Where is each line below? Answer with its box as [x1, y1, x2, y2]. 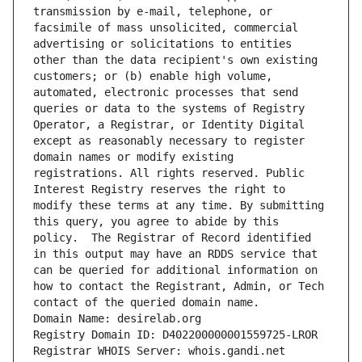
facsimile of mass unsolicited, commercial [33, 21, 298, 35]
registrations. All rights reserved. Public [33, 166, 305, 180]
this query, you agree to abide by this [33, 215, 279, 229]
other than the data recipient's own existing [33, 53, 318, 67]
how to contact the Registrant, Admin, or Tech [33, 280, 324, 293]
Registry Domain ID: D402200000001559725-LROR [33, 328, 318, 342]
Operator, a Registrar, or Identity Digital [33, 118, 305, 132]
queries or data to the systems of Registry [33, 102, 305, 116]
